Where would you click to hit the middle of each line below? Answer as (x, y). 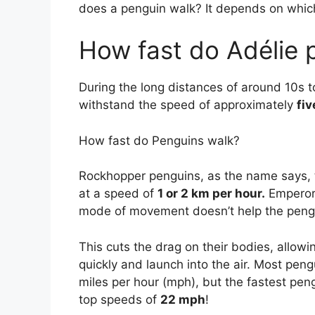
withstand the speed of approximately (188, 105)
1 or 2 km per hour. (211, 194)
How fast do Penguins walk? (159, 140)
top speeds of (120, 299)
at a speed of (118, 194)
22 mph (183, 299)
